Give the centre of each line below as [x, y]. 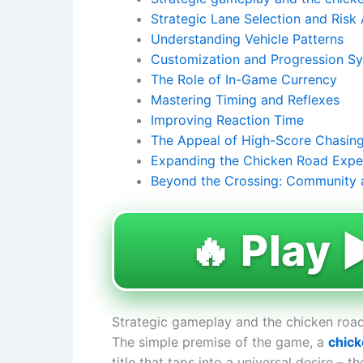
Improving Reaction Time [227, 120]
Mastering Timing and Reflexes [245, 100]
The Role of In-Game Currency [244, 79]
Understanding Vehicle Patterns [247, 39]
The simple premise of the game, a [220, 342]
